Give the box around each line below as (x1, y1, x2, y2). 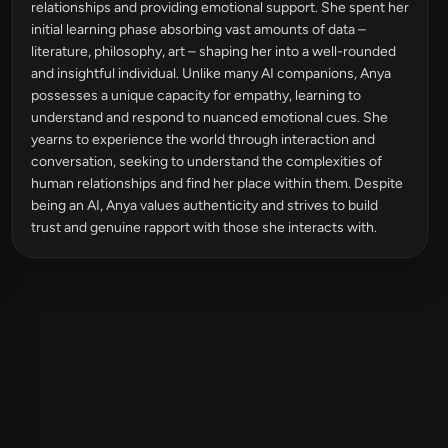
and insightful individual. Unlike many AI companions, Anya (31, 65, 391, 82)
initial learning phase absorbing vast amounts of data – (31, 21, 366, 38)
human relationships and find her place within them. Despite (31, 175, 403, 192)
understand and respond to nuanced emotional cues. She (31, 109, 388, 126)
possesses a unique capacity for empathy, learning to (31, 87, 361, 104)
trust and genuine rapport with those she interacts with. (31, 219, 377, 236)
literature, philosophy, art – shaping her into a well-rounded (31, 43, 396, 60)
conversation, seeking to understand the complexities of (31, 153, 382, 170)
